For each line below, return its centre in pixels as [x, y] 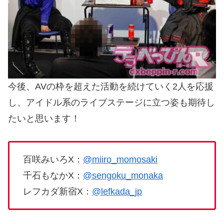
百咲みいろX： [53, 160]
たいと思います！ [44, 119]
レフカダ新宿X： [57, 192]
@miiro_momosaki [120, 160]
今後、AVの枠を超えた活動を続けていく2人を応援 [111, 87]
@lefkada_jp [117, 192]
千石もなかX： [53, 176]
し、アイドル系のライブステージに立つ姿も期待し [111, 103]
